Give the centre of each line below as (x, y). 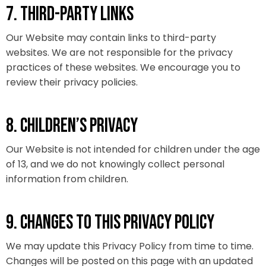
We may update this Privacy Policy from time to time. (130, 246)
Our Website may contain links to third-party (111, 38)
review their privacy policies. (72, 82)
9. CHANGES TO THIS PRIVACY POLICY (110, 223)
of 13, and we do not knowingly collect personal (115, 164)
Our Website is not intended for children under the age (133, 149)
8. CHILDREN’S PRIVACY (72, 126)
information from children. (67, 179)
